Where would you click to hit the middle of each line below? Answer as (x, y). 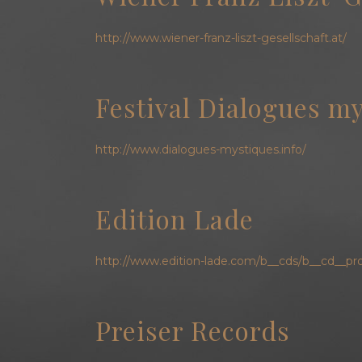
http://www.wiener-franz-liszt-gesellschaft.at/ (221, 38)
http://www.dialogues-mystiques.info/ (200, 150)
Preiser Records (192, 330)
